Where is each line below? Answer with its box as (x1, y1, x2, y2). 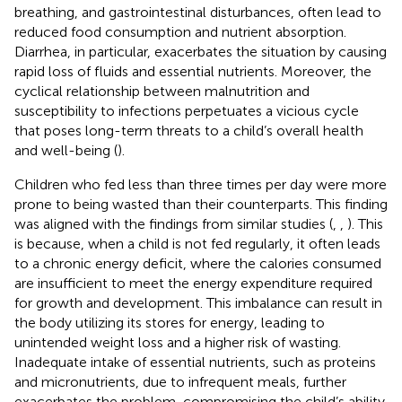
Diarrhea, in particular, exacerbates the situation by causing (14, 42, 387, 60)
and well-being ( (14, 141, 118, 159)
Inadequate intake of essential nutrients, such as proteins (14, 353, 376, 371)
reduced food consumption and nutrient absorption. (14, 22, 346, 40)
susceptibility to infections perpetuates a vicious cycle (14, 101, 359, 119)
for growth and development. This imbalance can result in (14, 293, 382, 311)
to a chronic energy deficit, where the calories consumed (14, 254, 381, 272)
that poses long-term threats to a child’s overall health (14, 121, 363, 139)
